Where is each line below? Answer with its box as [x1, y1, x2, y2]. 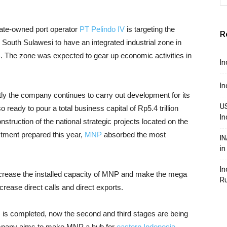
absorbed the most [102, 130, 166, 139]
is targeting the [125, 25, 175, 33]
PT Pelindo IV [80, 25, 125, 33]
